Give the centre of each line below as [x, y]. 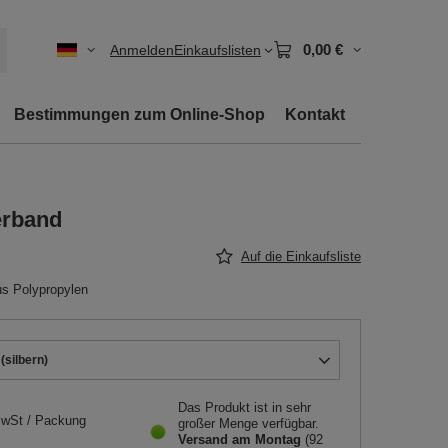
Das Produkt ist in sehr [244, 407]
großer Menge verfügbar [246, 423]
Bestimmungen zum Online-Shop [139, 114]
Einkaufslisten [217, 50]
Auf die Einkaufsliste [301, 256]
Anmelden [142, 50]
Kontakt [315, 114]
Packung [60, 420]
